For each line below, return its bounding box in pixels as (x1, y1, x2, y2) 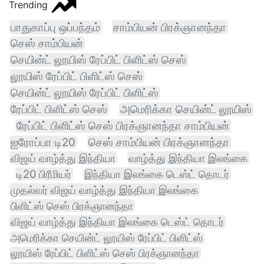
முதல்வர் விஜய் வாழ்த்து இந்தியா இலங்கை (11, 183, 198, 197)
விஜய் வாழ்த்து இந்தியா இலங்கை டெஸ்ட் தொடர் (11, 215, 224, 229)
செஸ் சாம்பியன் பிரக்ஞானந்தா (88, 136, 229, 149)
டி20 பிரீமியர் (16, 167, 71, 181)
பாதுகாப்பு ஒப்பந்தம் (11, 20, 100, 35)
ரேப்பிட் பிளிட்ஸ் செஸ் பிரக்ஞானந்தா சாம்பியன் (16, 119, 229, 133)
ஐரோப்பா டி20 (11, 136, 75, 149)
